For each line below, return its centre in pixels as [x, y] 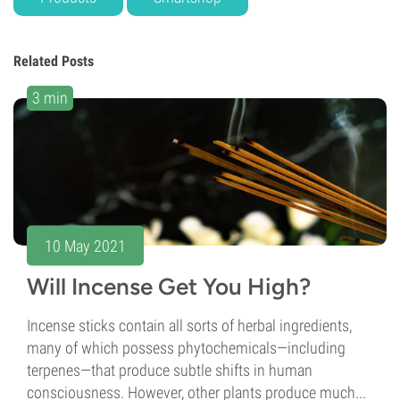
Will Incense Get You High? [169, 287]
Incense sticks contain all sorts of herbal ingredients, [189, 326]
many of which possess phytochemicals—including [186, 348]
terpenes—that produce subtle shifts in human [170, 371]
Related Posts [54, 61]
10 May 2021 [85, 246]
